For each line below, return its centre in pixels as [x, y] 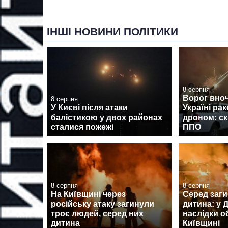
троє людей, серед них [97, 214]
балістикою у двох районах [107, 117]
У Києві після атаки [89, 107]
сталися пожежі [82, 127]
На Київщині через [88, 194]
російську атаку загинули [103, 204]
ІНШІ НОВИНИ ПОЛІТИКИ [112, 31]
